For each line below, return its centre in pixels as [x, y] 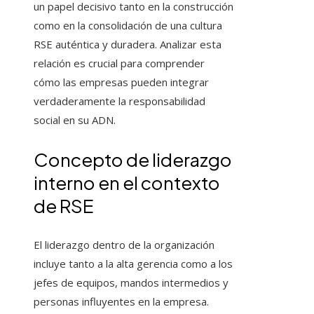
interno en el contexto [127, 183]
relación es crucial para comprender [119, 63]
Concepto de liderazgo [133, 160]
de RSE [64, 206]
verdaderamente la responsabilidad [120, 101]
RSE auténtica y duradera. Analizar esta [128, 45]
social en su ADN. [75, 120]
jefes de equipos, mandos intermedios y [131, 283]
